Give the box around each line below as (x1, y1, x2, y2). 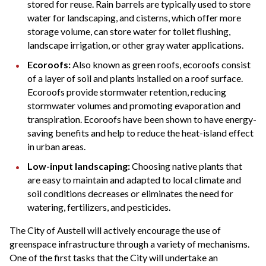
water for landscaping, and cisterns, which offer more (27, 12, 241, 23)
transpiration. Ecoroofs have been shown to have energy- (27, 113, 256, 125)
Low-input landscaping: (27, 160, 132, 172)
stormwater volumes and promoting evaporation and (27, 100, 240, 111)
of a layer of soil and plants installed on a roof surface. (27, 72, 243, 84)
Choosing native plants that (132, 160, 242, 172)
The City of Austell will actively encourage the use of (9, 224, 221, 236)
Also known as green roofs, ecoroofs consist (71, 59, 251, 70)
